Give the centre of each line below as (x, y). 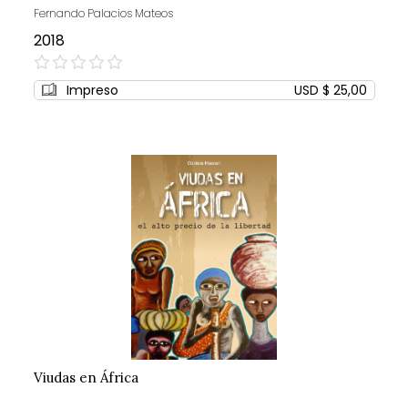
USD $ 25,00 (330, 91)
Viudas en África (86, 378)
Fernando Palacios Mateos (103, 14)
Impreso (92, 91)
